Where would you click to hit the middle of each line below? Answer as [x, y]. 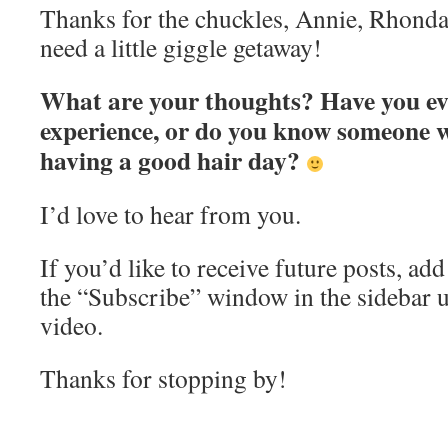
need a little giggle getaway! [181, 47]
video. [71, 325]
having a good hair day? [173, 160]
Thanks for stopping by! [163, 378]
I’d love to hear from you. [170, 214]
